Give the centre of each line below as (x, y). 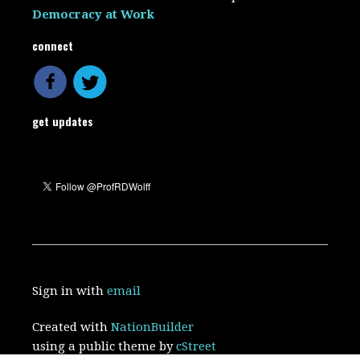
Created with (72, 327)
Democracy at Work (94, 14)
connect (53, 45)
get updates (63, 121)
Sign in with (70, 291)
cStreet (196, 346)
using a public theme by (104, 346)
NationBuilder (153, 327)
